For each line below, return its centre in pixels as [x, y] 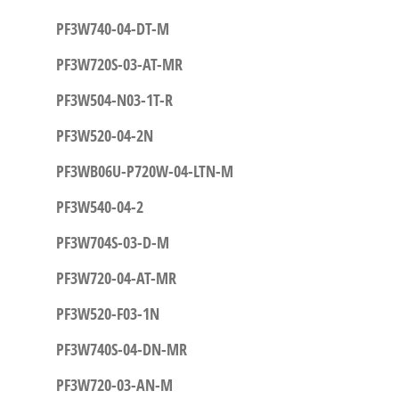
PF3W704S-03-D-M [112, 243]
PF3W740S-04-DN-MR [121, 350]
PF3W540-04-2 [99, 207]
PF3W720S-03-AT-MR [119, 65]
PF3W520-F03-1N [107, 314]
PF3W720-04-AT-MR [116, 278]
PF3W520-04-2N [104, 136]
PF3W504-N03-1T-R [114, 100]
